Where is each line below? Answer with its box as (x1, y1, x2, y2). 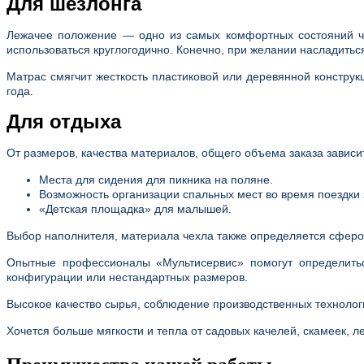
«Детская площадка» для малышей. (39, 202, 232, 216)
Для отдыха (6, 110, 121, 133)
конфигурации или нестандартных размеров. (6, 271, 248, 284)
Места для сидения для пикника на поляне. (39, 173, 273, 187)
